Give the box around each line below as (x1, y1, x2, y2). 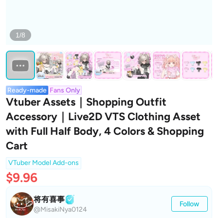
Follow (180, 200, 200, 208)
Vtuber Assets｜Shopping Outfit (6, 95, 166, 109)
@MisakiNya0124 (34, 205, 87, 214)
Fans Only (50, 86, 80, 94)
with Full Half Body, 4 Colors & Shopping (6, 125, 204, 138)
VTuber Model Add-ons (8, 159, 79, 167)
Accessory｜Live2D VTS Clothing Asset (6, 110, 200, 123)
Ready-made (7, 86, 47, 94)
